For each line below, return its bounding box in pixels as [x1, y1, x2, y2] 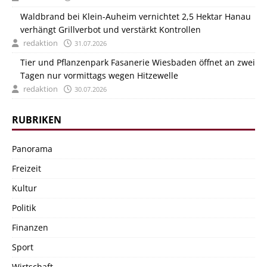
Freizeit [12, 163, 41, 174]
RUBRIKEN [12, 113, 61, 126]
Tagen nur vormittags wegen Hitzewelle [20, 70, 178, 81]
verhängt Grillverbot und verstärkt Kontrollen [20, 24, 201, 35]
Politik [12, 202, 36, 213]
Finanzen [12, 222, 48, 233]
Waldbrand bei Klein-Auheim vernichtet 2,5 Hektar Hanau [20, 11, 251, 22]
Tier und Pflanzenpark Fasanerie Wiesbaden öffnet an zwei [20, 57, 255, 68]
